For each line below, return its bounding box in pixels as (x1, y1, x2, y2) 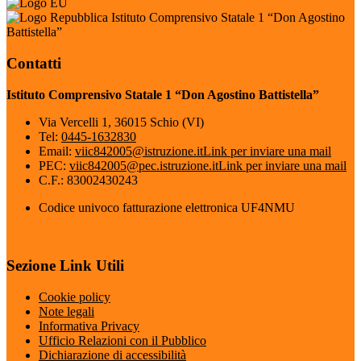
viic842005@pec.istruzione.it (69, 158, 218, 172)
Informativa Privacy (39, 318, 139, 333)
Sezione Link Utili (6, 257, 124, 275)
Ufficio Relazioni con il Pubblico (39, 333, 206, 347)
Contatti (6, 54, 61, 72)
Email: (39, 143, 75, 158)
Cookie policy (39, 289, 110, 304)
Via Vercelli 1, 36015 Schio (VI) (39, 114, 204, 129)
